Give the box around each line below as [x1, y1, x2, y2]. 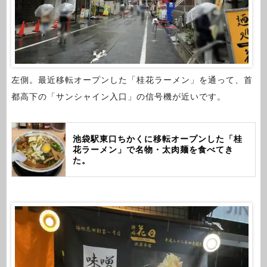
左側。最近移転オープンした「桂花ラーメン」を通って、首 [11, 75, 253, 85]
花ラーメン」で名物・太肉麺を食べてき [72, 144, 234, 154]
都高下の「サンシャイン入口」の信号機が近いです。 [11, 92, 226, 102]
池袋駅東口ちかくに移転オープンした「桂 [72, 133, 243, 144]
